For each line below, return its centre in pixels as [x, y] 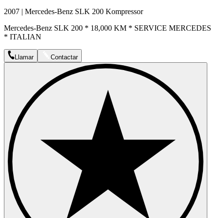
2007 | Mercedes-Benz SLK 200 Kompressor [73, 11]
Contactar [64, 57]
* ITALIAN [23, 36]
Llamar [24, 57]
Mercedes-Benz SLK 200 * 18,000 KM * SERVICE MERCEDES [108, 28]
